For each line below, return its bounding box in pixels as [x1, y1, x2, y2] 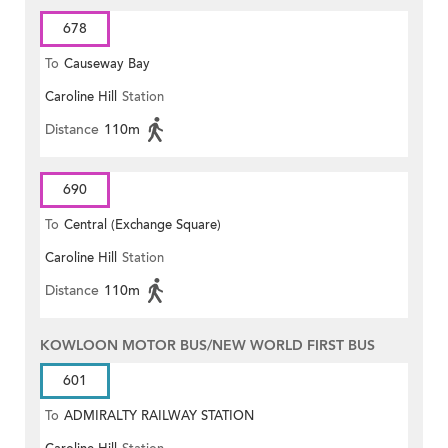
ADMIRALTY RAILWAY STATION [64, 407, 254, 426]
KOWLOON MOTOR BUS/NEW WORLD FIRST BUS [40, 336, 375, 356]
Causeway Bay [64, 55, 150, 74]
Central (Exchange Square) [64, 216, 221, 235]
